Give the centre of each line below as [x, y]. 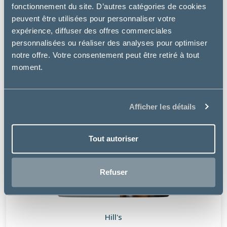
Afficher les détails [162, 106]
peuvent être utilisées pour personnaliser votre [94, 19]
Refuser [113, 172]
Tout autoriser [113, 139]
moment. [27, 67]
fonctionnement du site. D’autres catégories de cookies [109, 7]
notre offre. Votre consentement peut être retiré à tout [106, 55]
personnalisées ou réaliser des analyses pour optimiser [109, 43]
